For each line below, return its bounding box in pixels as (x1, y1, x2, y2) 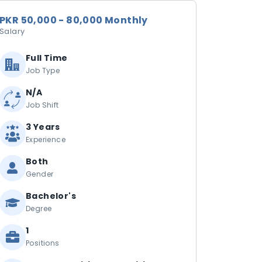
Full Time (26, 52, 68, 64)
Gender (26, 169, 54, 179)
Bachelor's (26, 190, 76, 202)
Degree (26, 204, 52, 213)
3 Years (26, 121, 60, 133)
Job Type (26, 65, 60, 75)
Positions (26, 238, 60, 248)
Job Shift (26, 100, 59, 110)
